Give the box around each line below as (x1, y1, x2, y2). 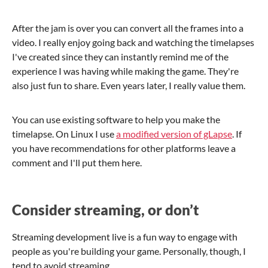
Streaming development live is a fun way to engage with (12, 230, 237, 242)
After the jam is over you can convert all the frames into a (12, 22, 243, 33)
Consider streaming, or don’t (12, 200, 199, 218)
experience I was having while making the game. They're (12, 65, 239, 77)
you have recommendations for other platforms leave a (12, 142, 236, 154)
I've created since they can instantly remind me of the (12, 50, 229, 62)
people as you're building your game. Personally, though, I (12, 245, 246, 257)
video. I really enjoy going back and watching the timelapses (12, 36, 254, 48)
